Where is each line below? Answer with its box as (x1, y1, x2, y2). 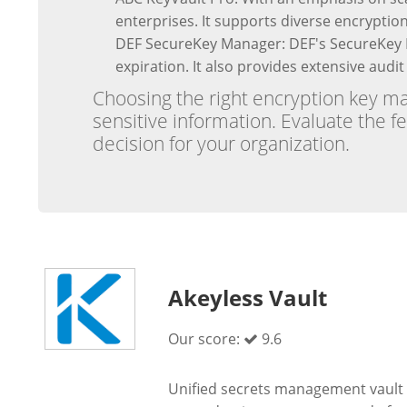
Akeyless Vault (168, 283, 328, 313)
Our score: (168, 329, 244, 349)
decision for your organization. (93, 131, 350, 156)
